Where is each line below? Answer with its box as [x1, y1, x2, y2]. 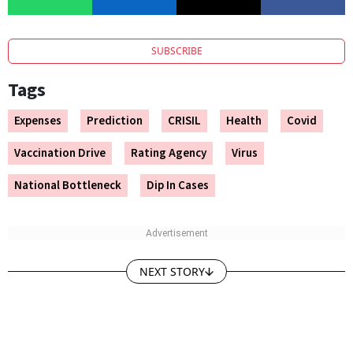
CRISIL [168, 113, 201, 129]
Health [226, 113, 262, 129]
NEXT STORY [139, 264, 205, 279]
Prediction [87, 113, 143, 129]
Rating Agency [131, 145, 206, 162]
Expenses [14, 113, 61, 129]
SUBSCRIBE [150, 44, 203, 58]
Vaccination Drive [14, 145, 106, 162]
